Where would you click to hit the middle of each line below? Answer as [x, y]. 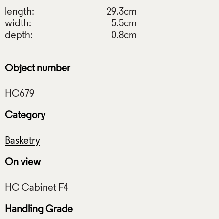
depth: [19, 35]
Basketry [22, 141]
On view [23, 163]
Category [25, 116]
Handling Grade [39, 209]
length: [20, 12]
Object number [38, 69]
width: [18, 24]
